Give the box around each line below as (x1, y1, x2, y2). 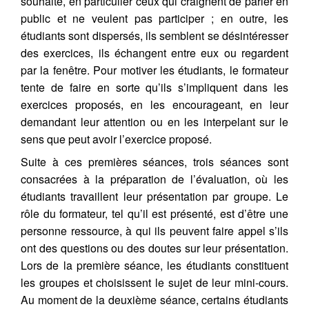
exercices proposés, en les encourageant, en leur (21, 97, 288, 112)
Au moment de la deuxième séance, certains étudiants (21, 292, 288, 308)
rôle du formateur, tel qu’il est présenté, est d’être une (21, 206, 288, 221)
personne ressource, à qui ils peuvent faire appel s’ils (21, 223, 288, 239)
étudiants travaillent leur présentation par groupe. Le (21, 188, 288, 204)
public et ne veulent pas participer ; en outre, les (21, 10, 288, 26)
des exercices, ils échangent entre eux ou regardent (21, 45, 288, 61)
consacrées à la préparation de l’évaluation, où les (21, 171, 288, 187)
